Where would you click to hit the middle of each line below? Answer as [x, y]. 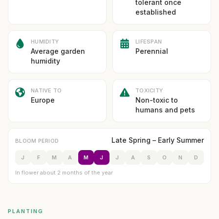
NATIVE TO [46, 90]
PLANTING [26, 211]
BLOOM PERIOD [37, 141]
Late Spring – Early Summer [158, 140]
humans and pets [165, 110]
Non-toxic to [157, 100]
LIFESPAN [149, 42]
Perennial [152, 51]
